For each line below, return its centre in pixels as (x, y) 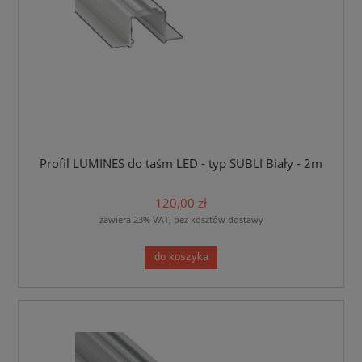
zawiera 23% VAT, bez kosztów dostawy (181, 219)
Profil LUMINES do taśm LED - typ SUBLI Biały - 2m (181, 163)
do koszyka (181, 257)
